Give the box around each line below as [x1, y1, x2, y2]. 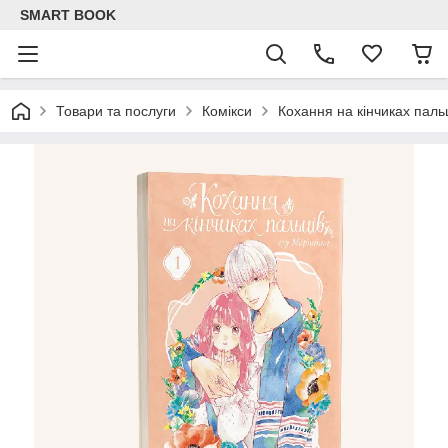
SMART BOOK [20, 7, 116, 23]
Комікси [202, 103, 252, 119]
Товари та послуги [56, 103, 176, 119]
